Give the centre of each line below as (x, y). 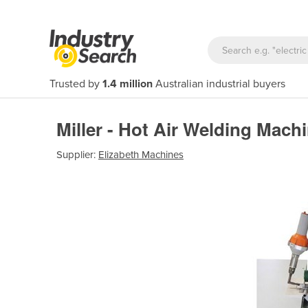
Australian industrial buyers (219, 84)
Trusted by (76, 84)
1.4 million (128, 84)
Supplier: (77, 154)
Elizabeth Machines (141, 154)
